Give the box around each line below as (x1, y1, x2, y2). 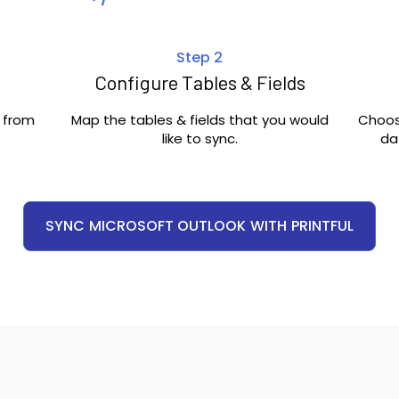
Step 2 (176, 47, 223, 69)
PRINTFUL (291, 216, 354, 237)
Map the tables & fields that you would (70, 110, 329, 130)
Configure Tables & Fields (94, 70, 305, 94)
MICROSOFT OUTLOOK (89, 216, 246, 237)
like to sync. (161, 129, 238, 149)
